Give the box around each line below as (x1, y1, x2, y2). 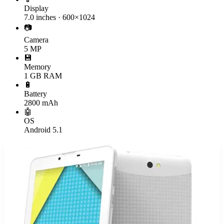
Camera (24, 35, 48, 44)
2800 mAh (24, 98, 58, 107)
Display (24, 3, 48, 12)
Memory (24, 62, 51, 71)
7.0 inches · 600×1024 (24, 12, 95, 21)
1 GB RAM (24, 71, 62, 80)
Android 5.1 (24, 125, 62, 134)
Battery (24, 89, 47, 98)
